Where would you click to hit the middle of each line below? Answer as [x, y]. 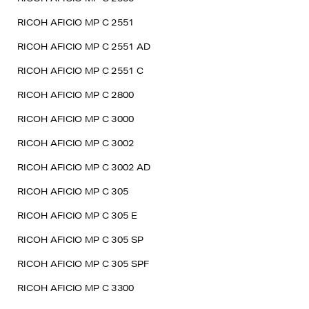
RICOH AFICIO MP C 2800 [76, 95]
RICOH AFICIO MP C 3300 [76, 288]
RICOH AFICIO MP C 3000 [76, 119]
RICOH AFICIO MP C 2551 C [81, 71]
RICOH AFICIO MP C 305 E [77, 216]
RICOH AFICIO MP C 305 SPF [83, 264]
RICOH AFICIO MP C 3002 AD [84, 167]
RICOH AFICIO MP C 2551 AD [84, 47]
